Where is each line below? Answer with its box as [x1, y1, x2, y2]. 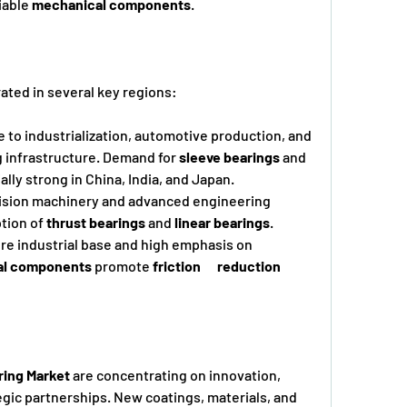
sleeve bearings [179, 147, 280, 165]
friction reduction [153, 256, 281, 274]
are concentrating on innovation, [70, 365, 281, 383]
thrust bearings [46, 213, 145, 231]
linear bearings [174, 213, 270, 231]
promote [92, 256, 153, 274]
